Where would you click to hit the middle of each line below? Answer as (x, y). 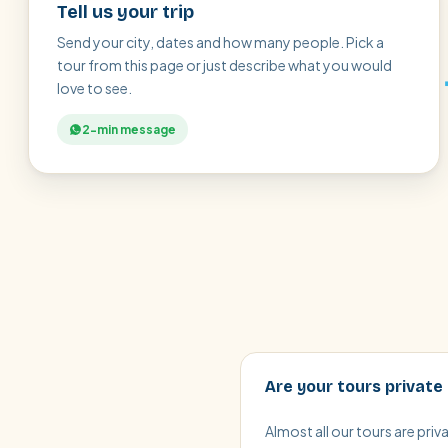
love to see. (94, 88)
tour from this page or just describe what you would (224, 65)
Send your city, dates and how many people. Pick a (220, 42)
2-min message (129, 129)
